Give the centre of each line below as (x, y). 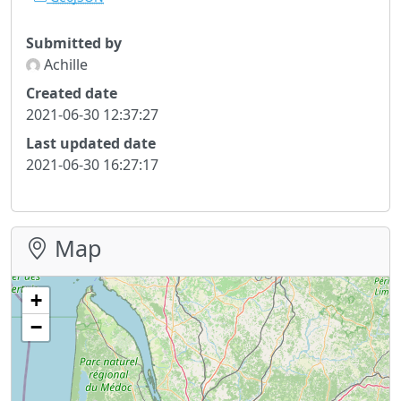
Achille (64, 64)
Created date (72, 93)
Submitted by (74, 43)
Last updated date (91, 143)
